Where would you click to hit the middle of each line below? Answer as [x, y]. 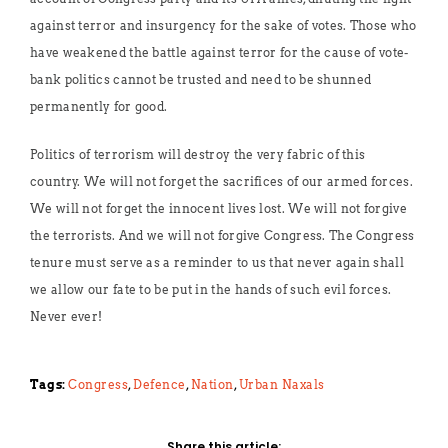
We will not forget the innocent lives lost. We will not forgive [218, 209]
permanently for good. [99, 107]
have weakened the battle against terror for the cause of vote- [219, 53]
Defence [159, 385]
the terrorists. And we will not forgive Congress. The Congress [222, 236]
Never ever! [66, 317]
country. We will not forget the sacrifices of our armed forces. [221, 182]
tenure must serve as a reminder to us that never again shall [217, 263]
